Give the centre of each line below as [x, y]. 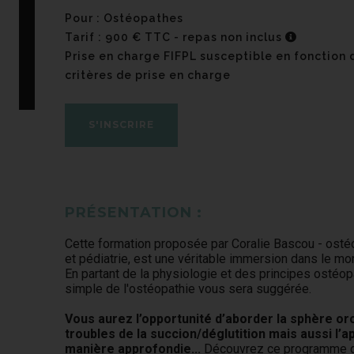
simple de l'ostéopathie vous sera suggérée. [188, 289]
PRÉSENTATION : [134, 213]
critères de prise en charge [148, 75]
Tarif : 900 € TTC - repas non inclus [175, 37]
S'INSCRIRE [122, 124]
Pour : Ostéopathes [124, 18]
